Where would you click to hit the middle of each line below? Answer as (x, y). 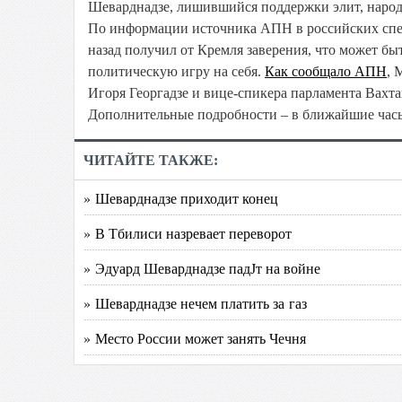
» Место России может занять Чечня (195, 338)
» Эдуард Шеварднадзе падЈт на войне (202, 268)
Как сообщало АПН (326, 71)
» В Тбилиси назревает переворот (188, 233)
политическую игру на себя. (176, 71)
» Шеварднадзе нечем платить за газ (195, 303)
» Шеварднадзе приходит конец (181, 198)
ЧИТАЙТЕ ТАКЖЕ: (151, 160)
